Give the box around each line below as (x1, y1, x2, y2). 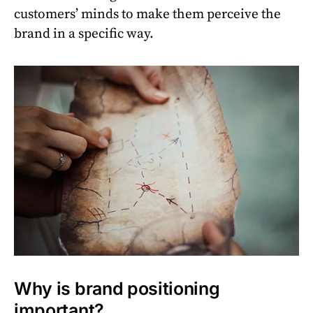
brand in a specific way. (14, 25, 154, 42)
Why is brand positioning (14, 277, 220, 299)
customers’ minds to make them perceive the (14, 6, 281, 22)
